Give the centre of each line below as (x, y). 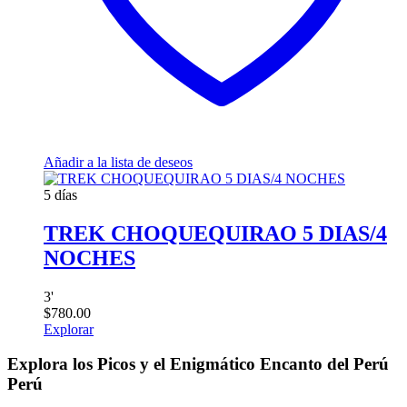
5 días (60, 194)
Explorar (69, 329)
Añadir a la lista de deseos (118, 162)
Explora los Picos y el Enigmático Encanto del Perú (198, 364)
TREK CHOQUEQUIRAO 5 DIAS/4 (215, 233)
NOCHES (89, 258)
